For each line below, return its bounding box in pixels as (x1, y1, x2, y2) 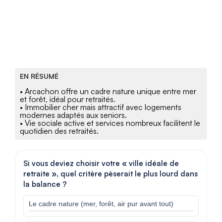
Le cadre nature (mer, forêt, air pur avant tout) (29, 200, 173, 208)
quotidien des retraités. (20, 126, 99, 136)
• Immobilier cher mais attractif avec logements (20, 102, 181, 112)
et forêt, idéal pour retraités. (20, 94, 115, 105)
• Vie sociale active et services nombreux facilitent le (20, 118, 200, 128)
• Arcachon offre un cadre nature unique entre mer (20, 86, 196, 97)
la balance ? (23, 179, 67, 189)
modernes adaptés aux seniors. (20, 110, 127, 120)
